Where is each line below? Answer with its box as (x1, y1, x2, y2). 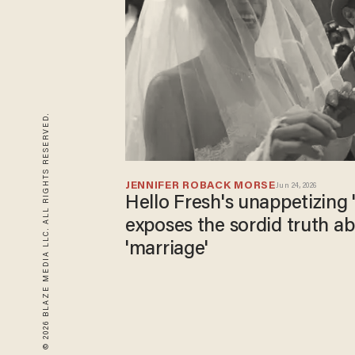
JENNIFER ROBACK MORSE (125, 181, 276, 193)
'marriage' (125, 240, 209, 260)
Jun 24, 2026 (275, 182, 317, 191)
